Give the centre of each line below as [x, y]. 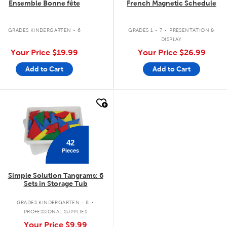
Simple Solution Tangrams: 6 [55, 176]
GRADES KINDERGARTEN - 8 [53, 202]
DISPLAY [172, 39]
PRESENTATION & [192, 30]
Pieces [70, 150]
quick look [40, 102]
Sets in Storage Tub [55, 184]
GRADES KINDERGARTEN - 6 [45, 30]
